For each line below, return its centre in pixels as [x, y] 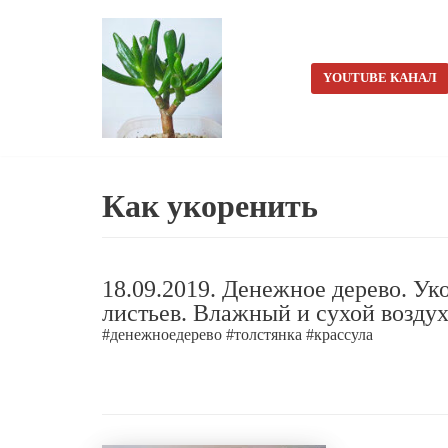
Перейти [49, 51]
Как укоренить [210, 206]
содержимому [67, 91]
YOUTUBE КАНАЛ [379, 77]
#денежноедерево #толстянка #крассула [237, 334]
